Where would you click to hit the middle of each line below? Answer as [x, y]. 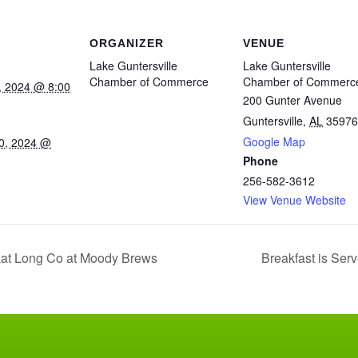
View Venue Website [294, 200]
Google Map [274, 141]
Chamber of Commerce [149, 82]
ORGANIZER [127, 43]
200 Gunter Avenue [292, 100]
